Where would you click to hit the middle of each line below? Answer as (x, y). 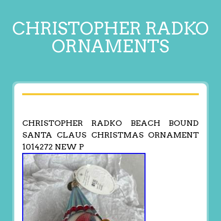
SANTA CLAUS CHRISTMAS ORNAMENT (110, 135)
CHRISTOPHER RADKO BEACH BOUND (110, 123)
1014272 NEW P (53, 147)
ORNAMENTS (110, 46)
